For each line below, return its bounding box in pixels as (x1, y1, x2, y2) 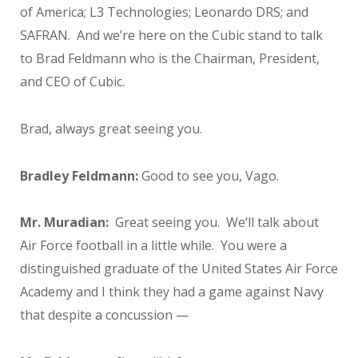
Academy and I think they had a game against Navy (20, 283, 324, 301)
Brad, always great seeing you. (20, 120, 202, 138)
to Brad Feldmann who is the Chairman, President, (20, 50, 320, 68)
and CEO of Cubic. (20, 73, 125, 91)
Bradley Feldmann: (20, 166, 138, 185)
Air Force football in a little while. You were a (20, 237, 287, 255)
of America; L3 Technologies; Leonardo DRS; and (20, 3, 308, 22)
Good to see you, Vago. (138, 166, 279, 185)
